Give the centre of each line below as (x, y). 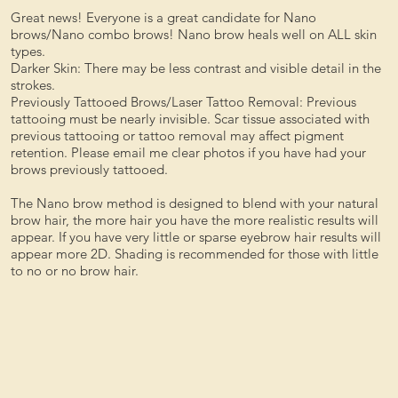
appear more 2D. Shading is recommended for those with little (194, 254)
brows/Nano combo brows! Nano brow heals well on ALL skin (193, 35)
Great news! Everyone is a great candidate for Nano (163, 18)
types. (28, 52)
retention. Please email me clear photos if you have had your (188, 153)
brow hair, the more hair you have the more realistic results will (194, 220)
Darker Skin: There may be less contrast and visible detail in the (195, 68)
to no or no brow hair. (74, 271)
